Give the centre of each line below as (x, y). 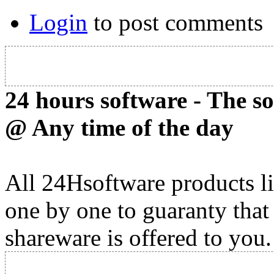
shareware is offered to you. (138, 238)
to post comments (175, 23)
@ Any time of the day (119, 128)
